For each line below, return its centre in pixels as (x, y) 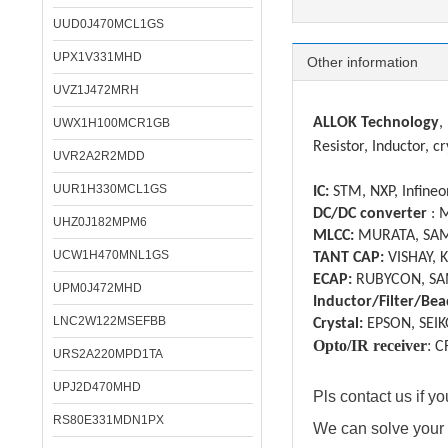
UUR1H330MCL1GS (110, 189)
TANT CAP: (350, 258)
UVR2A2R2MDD (99, 156)
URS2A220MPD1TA (108, 354)
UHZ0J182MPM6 (100, 222)
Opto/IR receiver (370, 345)
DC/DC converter (370, 214)
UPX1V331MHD (97, 57)
